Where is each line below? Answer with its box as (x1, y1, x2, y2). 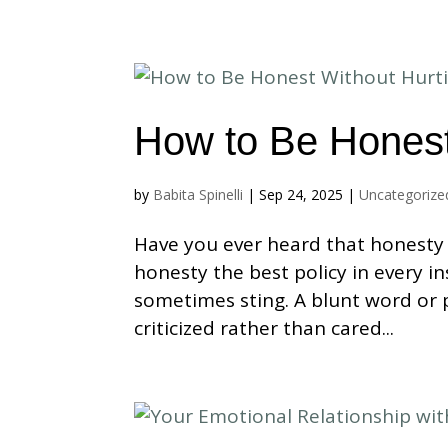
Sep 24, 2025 (259, 185, 344, 204)
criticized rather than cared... (134, 315, 395, 341)
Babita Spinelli (153, 185, 244, 204)
